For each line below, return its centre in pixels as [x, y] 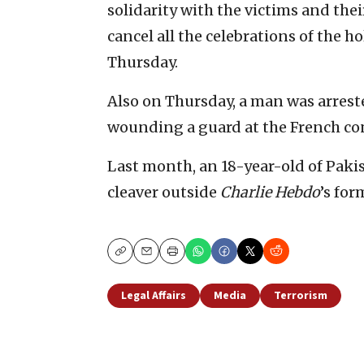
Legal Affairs [154, 295]
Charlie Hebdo [270, 192]
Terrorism [301, 295]
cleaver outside [164, 192]
